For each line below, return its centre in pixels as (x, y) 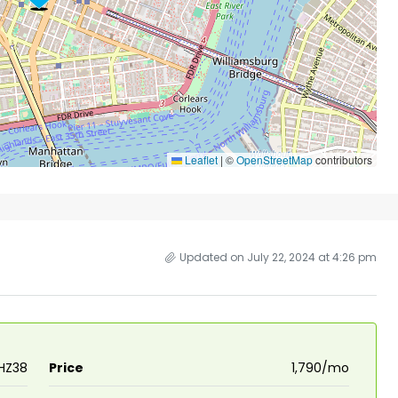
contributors (342, 159)
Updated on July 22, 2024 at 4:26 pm (278, 257)
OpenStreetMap (275, 159)
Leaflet (200, 159)
